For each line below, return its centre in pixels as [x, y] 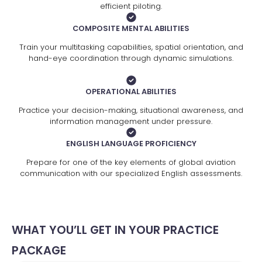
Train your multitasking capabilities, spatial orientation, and [131, 47]
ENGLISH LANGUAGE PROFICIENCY [131, 143]
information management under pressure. [131, 121]
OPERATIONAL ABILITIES [131, 91]
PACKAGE [39, 250]
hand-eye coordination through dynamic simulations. [131, 58]
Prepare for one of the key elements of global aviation [131, 162]
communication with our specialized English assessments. [131, 173]
